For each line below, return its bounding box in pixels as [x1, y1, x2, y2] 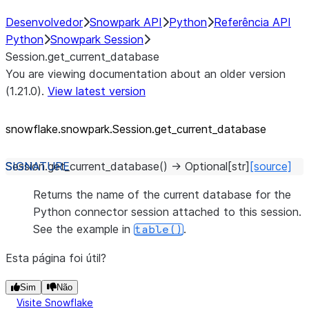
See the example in [33, 222, 134, 236]
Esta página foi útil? [6, 251, 106, 265]
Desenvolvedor [6, 15, 83, 29]
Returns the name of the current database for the [33, 188, 291, 201]
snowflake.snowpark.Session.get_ [6, 122, 177, 136]
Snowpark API [90, 15, 162, 29]
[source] [250, 159, 292, 173]
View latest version [48, 84, 146, 98]
